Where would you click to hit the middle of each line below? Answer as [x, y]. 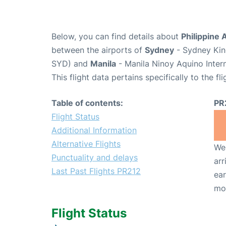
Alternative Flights [86, 144]
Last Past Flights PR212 [96, 171]
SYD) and [71, 63]
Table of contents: [87, 103]
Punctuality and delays [95, 157]
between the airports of [98, 50]
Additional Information [94, 130]
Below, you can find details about [116, 36]
